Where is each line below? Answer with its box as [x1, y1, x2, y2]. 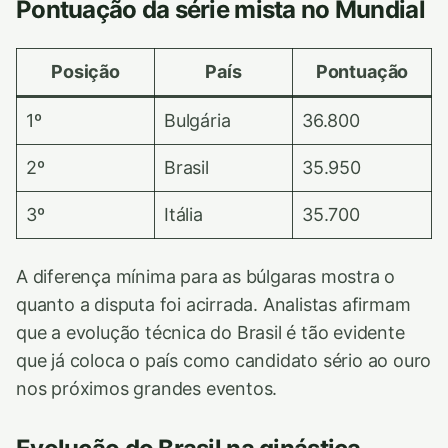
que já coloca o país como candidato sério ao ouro [16, 349, 432, 371]
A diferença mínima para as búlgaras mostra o [16, 265, 396, 287]
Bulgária [164, 109, 231, 131]
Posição [51, 60, 120, 82]
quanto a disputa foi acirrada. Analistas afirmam [16, 293, 411, 315]
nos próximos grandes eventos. [16, 377, 278, 399]
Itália [164, 203, 203, 225]
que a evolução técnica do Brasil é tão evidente [16, 321, 405, 343]
